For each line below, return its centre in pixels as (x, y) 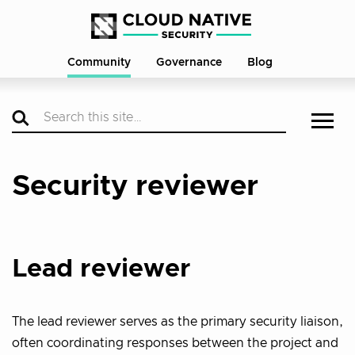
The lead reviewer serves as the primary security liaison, (177, 321)
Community (99, 63)
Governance (189, 63)
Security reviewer (135, 186)
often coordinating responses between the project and (175, 343)
